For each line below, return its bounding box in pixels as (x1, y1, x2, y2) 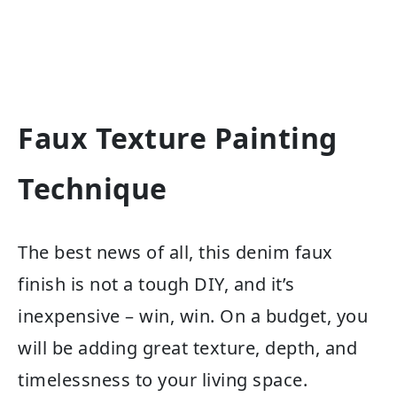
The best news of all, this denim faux (18, 240, 333, 265)
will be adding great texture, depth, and (18, 336, 357, 361)
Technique (18, 168, 167, 207)
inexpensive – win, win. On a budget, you (18, 304, 368, 329)
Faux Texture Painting (18, 118, 338, 157)
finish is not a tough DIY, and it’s (18, 272, 295, 297)
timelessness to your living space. (18, 368, 307, 393)
